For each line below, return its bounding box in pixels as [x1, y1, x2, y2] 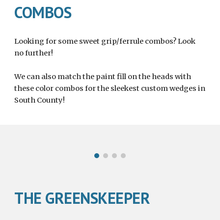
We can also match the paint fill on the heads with [14, 72, 192, 82]
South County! [14, 96, 65, 105]
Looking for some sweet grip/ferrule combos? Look [14, 37, 196, 46]
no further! [14, 49, 55, 58]
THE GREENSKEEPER [14, 188, 150, 209]
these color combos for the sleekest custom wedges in [14, 84, 206, 93]
